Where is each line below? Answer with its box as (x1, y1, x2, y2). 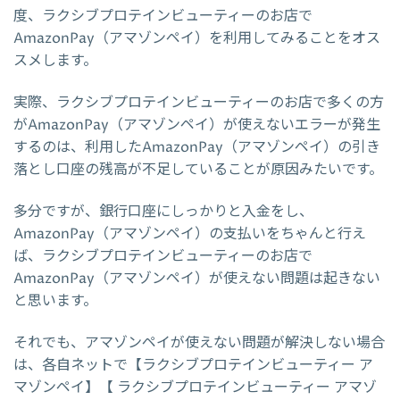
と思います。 (13, 291, 97, 312)
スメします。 (13, 51, 97, 71)
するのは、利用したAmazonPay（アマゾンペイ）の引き (13, 137, 380, 158)
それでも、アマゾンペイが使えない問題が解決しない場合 (13, 333, 385, 354)
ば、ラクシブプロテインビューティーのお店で (13, 246, 312, 267)
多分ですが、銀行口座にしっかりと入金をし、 (13, 202, 313, 222)
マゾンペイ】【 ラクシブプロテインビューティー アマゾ (13, 378, 377, 398)
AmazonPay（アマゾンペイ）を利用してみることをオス (13, 29, 380, 49)
